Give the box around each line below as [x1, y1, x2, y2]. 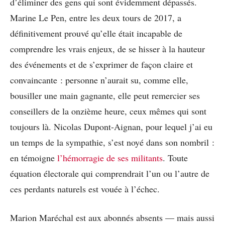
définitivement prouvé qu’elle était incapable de [10, 27, 182, 40]
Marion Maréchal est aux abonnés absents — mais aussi [10, 211, 214, 224]
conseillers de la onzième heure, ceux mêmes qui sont [10, 105, 206, 118]
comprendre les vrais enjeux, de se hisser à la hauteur [10, 43, 205, 55]
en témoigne [10, 152, 57, 164]
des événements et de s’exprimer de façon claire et [10, 58, 193, 71]
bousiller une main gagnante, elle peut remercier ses [10, 89, 200, 102]
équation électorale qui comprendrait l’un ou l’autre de [10, 167, 209, 180]
